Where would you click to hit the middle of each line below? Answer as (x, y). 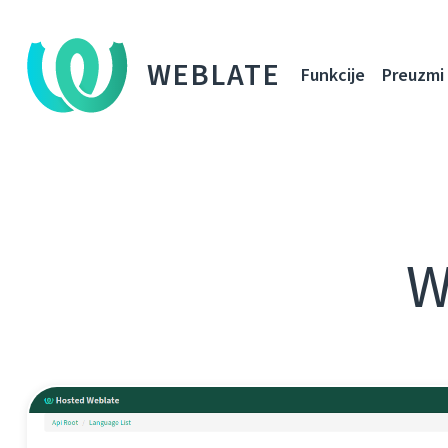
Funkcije (333, 75)
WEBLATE (214, 75)
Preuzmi (413, 75)
